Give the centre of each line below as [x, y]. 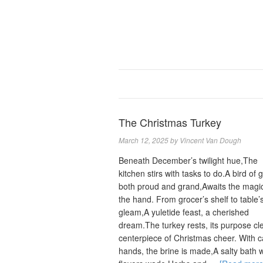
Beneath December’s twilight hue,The [188, 160]
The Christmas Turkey [170, 122]
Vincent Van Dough [210, 140]
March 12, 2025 [144, 140]
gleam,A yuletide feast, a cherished [184, 212]
